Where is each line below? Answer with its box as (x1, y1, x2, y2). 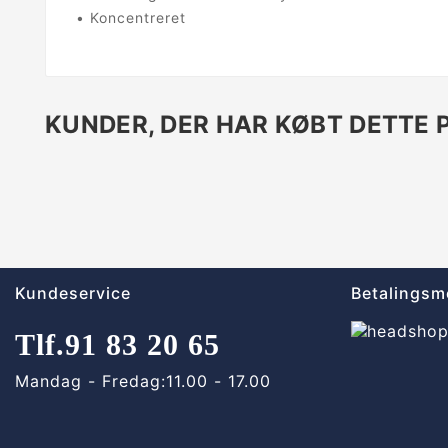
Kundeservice (15, 282, 131, 303)
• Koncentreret (76, 8, 186, 26)
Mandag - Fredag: (15, 370, 166, 391)
